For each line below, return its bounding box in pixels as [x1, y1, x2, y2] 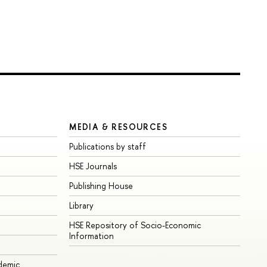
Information [69, 230, 114, 242]
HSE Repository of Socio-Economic [69, 219, 201, 231]
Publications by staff [69, 141, 147, 153]
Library [69, 200, 94, 212]
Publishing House [69, 180, 133, 192]
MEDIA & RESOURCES [69, 121, 168, 133]
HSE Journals [69, 160, 117, 172]
